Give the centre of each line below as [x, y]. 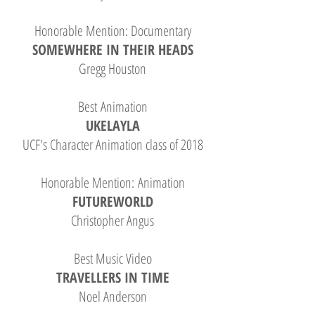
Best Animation [112, 107]
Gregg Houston [112, 69]
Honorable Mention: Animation [112, 182]
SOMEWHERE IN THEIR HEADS [112, 50]
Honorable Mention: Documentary [112, 31]
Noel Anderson [112, 296]
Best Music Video [112, 258]
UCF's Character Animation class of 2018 [112, 144]
